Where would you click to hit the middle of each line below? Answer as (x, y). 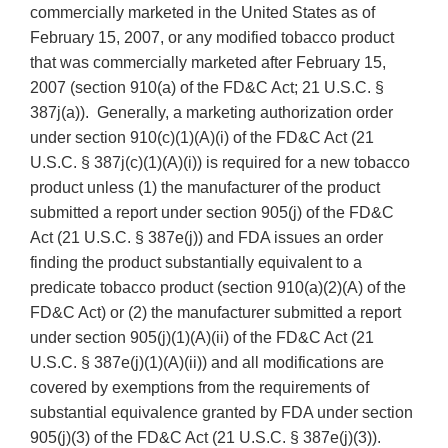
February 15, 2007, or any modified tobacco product (212, 38)
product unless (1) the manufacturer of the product (205, 188)
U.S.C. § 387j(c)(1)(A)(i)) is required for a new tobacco (220, 163)
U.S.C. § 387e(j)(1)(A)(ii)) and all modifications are (207, 363)
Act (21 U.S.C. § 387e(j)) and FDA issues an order (206, 238)
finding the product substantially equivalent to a (196, 263)
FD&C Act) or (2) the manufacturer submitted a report (215, 313)
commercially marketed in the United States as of (202, 13)
